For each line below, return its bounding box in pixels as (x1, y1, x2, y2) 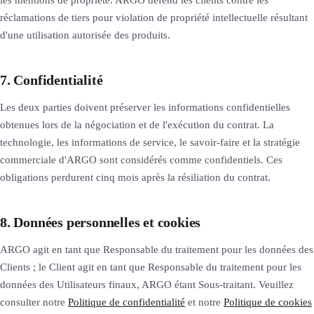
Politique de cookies (224, 296, 312, 308)
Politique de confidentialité (68, 296, 185, 308)
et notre (185, 296, 224, 308)
